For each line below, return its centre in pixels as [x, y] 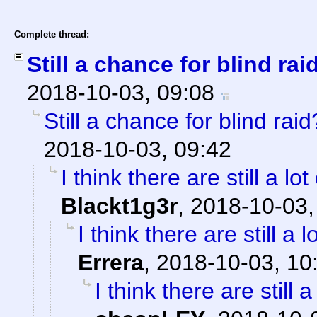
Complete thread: [52, 35]
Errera [111, 263]
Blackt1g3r [119, 206]
